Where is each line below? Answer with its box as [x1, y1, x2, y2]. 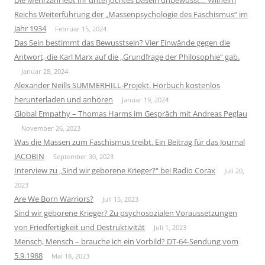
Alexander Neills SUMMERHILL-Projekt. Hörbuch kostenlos [14, 79, 220, 91]
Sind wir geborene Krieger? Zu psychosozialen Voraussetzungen [14, 207, 237, 218]
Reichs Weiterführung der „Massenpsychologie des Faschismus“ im [14, 8, 248, 20]
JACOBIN [14, 150, 44, 161]
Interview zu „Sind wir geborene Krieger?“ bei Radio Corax [14, 164, 215, 176]
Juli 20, [224, 166, 244, 175]
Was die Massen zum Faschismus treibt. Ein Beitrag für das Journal [14, 136, 245, 147]
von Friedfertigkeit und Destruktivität [14, 221, 145, 232]
